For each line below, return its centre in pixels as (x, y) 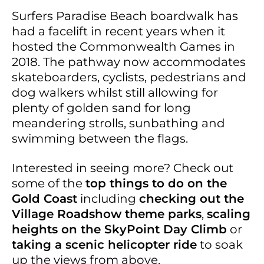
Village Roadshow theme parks (107, 214)
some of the (49, 183)
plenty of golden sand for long (101, 108)
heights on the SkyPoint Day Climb (119, 229)
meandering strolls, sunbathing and (118, 123)
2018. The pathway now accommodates (129, 62)
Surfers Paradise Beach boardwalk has (125, 16)
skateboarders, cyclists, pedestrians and (129, 77)
